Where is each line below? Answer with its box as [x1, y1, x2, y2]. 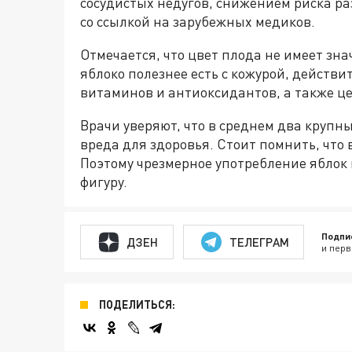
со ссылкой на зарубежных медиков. [80, 13, 315, 30]
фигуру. [80, 173, 127, 190]
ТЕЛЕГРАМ [229, 234, 289, 249]
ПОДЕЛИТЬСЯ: [99, 298, 175, 311]
